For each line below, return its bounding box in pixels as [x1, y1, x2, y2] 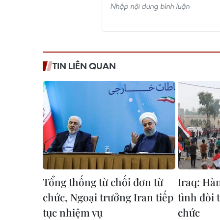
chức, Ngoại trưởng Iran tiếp [43, 190, 173, 204]
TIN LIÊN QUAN [53, 60, 116, 72]
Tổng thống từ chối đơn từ [43, 175, 163, 189]
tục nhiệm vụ [43, 205, 103, 219]
